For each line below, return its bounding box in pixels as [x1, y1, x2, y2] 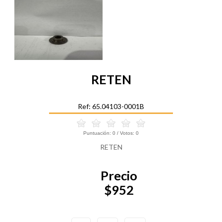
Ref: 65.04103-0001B [78, 102, 144, 111]
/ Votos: [115, 130, 136, 136]
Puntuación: [83, 130, 112, 136]
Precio [101, 168, 137, 183]
